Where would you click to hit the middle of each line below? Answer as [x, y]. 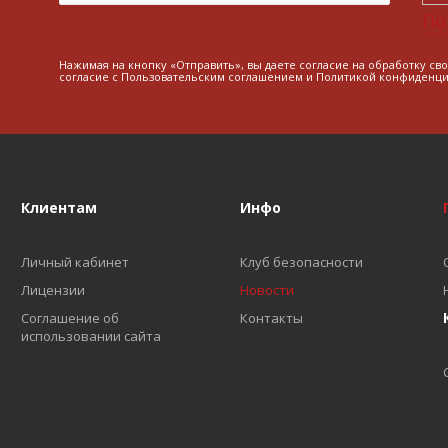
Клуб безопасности [301, 262]
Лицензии [53, 290]
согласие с [89, 76]
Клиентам [59, 207]
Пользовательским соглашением [211, 76]
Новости [266, 290]
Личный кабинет [75, 262]
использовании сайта [91, 336]
